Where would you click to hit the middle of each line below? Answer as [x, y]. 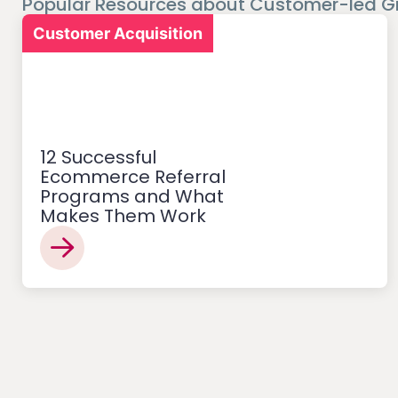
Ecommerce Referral [133, 177]
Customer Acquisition [118, 34]
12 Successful [98, 158]
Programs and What [132, 197]
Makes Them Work [123, 216]
